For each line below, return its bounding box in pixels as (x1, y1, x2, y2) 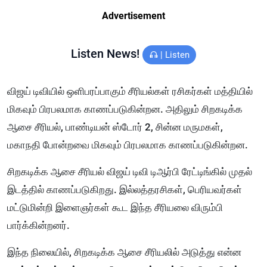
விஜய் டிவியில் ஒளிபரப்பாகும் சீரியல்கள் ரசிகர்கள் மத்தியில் (7, 85, 253, 98)
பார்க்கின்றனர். (7, 219, 70, 232)
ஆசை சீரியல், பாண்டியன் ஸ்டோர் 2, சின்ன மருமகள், (7, 121, 225, 133)
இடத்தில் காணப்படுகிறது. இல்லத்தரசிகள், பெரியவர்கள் (7, 184, 242, 196)
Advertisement (102, 10, 165, 22)
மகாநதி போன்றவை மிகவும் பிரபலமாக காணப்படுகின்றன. (7, 139, 248, 151)
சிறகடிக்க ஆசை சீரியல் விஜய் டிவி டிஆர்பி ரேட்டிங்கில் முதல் (7, 166, 252, 178)
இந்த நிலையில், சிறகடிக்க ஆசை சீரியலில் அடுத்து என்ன (7, 246, 241, 259)
